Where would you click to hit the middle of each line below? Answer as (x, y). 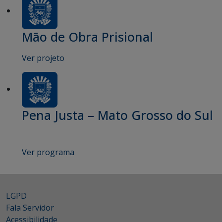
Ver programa (48, 152)
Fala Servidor (30, 208)
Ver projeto (43, 58)
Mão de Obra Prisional (87, 37)
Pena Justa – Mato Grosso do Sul (117, 115)
